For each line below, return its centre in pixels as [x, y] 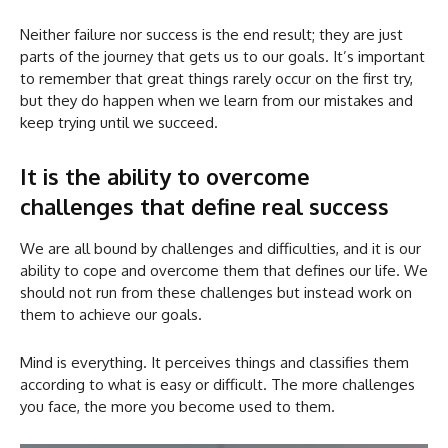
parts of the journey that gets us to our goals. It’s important [222, 56]
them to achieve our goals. [111, 314]
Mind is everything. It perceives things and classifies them [214, 362]
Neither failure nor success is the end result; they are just [211, 34]
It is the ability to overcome [165, 175]
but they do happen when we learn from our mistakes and [216, 100]
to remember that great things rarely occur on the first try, [216, 78]
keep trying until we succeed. [119, 122]
